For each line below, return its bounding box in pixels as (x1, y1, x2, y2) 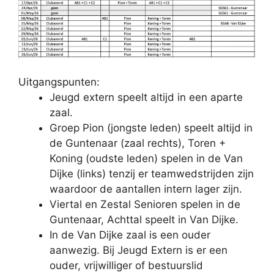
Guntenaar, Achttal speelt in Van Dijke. (50, 213, 239, 226)
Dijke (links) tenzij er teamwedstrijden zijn (50, 167, 254, 180)
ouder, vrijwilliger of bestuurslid (50, 259, 203, 272)
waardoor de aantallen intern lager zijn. (50, 182, 242, 195)
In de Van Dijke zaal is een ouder (50, 228, 210, 241)
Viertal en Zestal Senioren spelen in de (50, 198, 240, 210)
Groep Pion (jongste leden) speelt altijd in (50, 121, 253, 134)
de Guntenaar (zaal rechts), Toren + (50, 136, 226, 149)
